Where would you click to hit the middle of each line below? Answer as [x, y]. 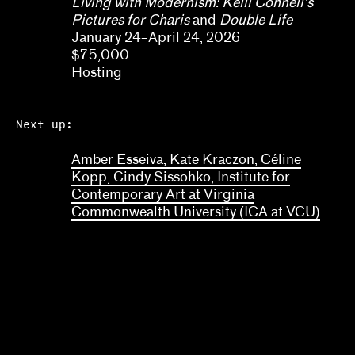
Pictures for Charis [132, 20]
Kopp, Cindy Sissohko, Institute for [181, 177]
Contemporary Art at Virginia [163, 195]
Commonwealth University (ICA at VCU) [196, 212]
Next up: [44, 125]
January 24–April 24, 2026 [157, 38]
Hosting [97, 73]
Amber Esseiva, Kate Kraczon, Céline [186, 160]
